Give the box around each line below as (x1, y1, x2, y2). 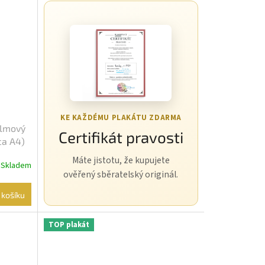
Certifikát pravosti (58, 128, 183, 147)
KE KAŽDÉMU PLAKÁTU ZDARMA (60, 112, 182, 124)
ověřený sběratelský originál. (63, 168, 179, 182)
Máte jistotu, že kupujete (72, 154, 170, 167)
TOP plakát (48, 219, 89, 231)
